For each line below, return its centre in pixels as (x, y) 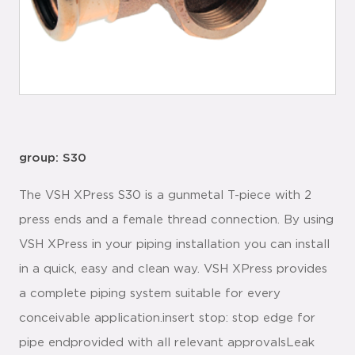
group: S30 (53, 158)
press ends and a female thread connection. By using (176, 220)
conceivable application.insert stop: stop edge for (167, 318)
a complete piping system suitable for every (150, 294)
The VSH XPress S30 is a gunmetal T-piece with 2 (165, 195)
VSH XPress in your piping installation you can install (174, 244)
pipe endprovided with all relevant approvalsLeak (167, 343)
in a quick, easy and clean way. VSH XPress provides (173, 269)
